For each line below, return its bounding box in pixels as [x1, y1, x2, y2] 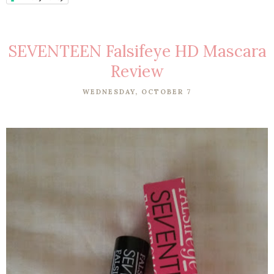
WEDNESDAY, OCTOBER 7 [83, 87, 191, 96]
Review [110, 61, 164, 81]
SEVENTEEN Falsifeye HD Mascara [7, 40, 267, 61]
